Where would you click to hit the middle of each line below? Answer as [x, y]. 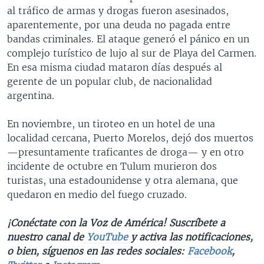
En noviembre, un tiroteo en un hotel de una [111, 123]
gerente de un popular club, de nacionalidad [110, 81]
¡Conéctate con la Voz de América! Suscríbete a [116, 222]
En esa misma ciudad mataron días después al [115, 67]
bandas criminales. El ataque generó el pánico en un [128, 39]
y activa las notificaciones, [190, 237]
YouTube [106, 237]
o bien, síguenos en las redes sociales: [97, 251]
